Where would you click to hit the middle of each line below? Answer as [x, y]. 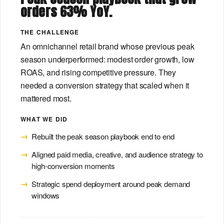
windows [46, 195]
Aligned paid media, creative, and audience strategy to [117, 154]
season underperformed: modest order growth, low [107, 59]
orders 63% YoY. [66, 12]
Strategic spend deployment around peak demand [111, 183]
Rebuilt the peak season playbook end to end [103, 136]
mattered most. [46, 98]
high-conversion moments [73, 166]
